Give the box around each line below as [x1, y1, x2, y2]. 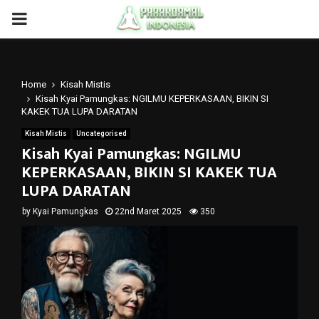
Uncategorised [76, 130, 127, 137]
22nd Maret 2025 [115, 206, 182, 216]
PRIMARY [11, 9, 83, 28]
